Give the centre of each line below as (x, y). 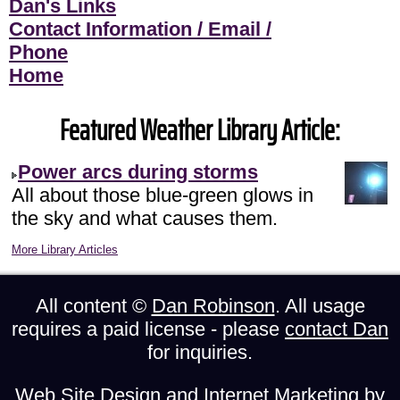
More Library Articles (65, 250)
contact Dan (337, 329)
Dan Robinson (213, 306)
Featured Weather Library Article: (200, 131)
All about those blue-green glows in (162, 196)
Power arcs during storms (138, 172)
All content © (93, 306)
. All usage (320, 306)
